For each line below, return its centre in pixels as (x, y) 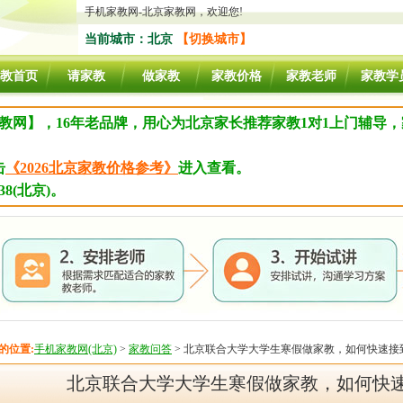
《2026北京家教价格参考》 (92, 168)
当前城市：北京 (130, 39)
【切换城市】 (214, 39)
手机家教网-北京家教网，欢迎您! (164, 12)
